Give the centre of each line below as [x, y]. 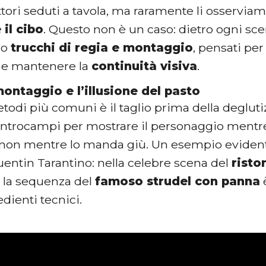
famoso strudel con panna [178, 181]
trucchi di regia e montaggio [102, 47]
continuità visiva [145, 66]
